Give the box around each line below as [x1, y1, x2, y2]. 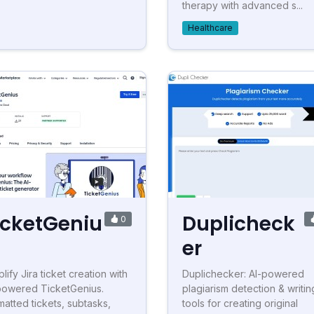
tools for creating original [182, 297, 298, 310]
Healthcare [187, 22, 233, 33]
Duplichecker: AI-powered [182, 268, 304, 280]
